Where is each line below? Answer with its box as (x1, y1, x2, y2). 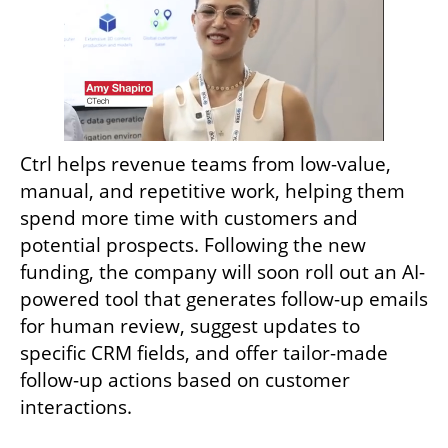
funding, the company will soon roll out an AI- (20, 258, 425, 285)
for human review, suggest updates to (20, 312, 360, 339)
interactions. (20, 393, 137, 420)
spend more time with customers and (20, 204, 358, 231)
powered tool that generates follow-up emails (20, 285, 428, 312)
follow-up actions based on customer (20, 366, 350, 393)
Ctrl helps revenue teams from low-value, (20, 150, 391, 177)
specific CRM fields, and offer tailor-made (20, 339, 388, 366)
